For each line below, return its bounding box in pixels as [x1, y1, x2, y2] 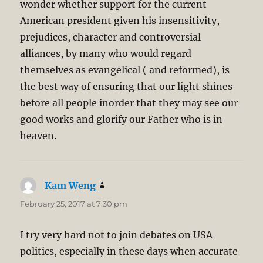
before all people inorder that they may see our [20, 97, 238, 109]
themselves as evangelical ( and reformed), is [20, 64, 230, 76]
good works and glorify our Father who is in [20, 113, 223, 126]
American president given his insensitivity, [20, 15, 220, 27]
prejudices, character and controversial [20, 31, 201, 43]
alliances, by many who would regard [20, 48, 192, 60]
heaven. [20, 130, 57, 142]
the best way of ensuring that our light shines [20, 80, 233, 93]
